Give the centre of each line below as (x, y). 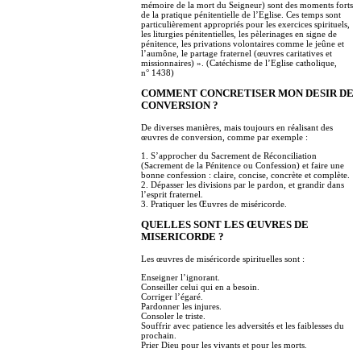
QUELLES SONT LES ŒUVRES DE (225, 224)
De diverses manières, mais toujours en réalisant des (237, 127)
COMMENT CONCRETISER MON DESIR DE (247, 94)
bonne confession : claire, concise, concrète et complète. (245, 174)
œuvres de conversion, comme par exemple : (224, 137)
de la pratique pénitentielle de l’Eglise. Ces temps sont (241, 15)
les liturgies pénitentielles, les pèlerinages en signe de (239, 34)
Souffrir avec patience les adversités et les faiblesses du (243, 325)
